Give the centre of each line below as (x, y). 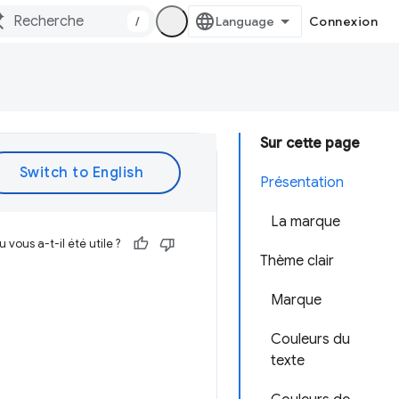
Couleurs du (310, 339)
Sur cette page (310, 143)
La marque (305, 222)
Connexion (343, 21)
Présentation (302, 183)
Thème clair (297, 261)
